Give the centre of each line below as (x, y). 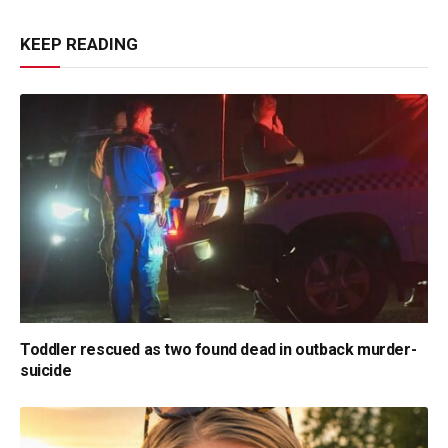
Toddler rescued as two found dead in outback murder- (218, 350)
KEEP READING (79, 43)
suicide (46, 371)
